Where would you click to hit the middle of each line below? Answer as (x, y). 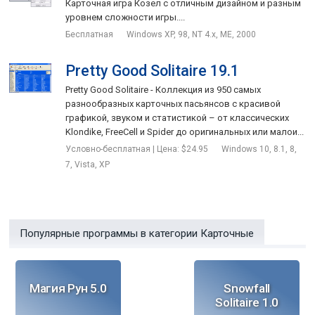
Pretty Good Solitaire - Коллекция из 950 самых (163, 90)
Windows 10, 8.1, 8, (259, 149)
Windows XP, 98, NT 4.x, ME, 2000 (192, 34)
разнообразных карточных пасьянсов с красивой (173, 104)
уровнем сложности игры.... (126, 17)
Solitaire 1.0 (247, 302)
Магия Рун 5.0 (68, 288)
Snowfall (247, 288)
